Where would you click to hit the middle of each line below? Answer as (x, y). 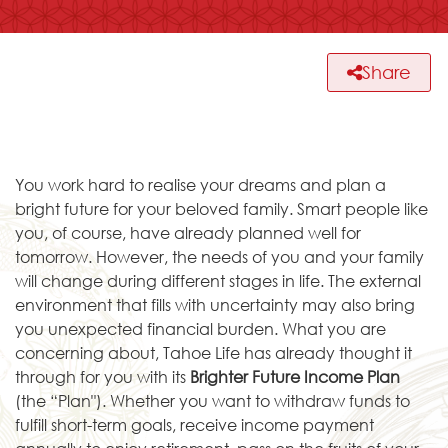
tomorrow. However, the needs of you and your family (219, 256)
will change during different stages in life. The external (218, 280)
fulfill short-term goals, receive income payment (194, 424)
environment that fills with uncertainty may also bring (215, 304)
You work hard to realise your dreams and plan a (200, 184)
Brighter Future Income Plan (295, 376)
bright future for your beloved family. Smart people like (221, 208)
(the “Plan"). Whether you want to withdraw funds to (212, 400)
